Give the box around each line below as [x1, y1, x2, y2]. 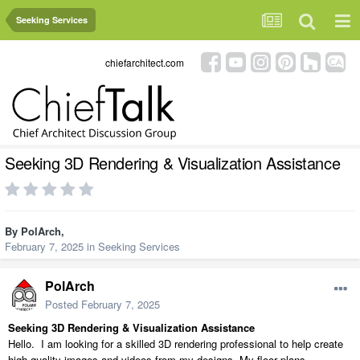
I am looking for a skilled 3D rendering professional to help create [41, 336, 343, 352]
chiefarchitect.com [105, 55, 184, 69]
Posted [45, 297, 81, 313]
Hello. [8, 336, 35, 352]
